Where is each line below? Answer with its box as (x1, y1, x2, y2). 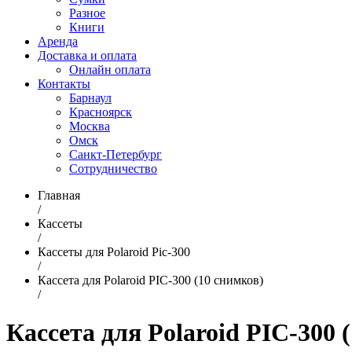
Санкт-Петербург (69, 148, 162, 161)
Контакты (38, 77, 90, 90)
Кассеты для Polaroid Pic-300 (38, 245, 190, 258)
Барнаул (69, 91, 112, 104)
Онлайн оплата (69, 63, 151, 76)
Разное (69, 6, 105, 20)
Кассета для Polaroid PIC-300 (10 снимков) (38, 273, 263, 287)
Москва (69, 119, 110, 133)
